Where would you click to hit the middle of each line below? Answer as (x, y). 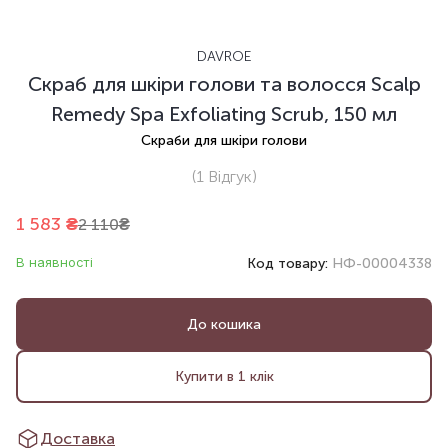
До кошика (224, 324)
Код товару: (289, 264)
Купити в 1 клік (224, 376)
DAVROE (224, 57)
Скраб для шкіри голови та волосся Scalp (224, 84)
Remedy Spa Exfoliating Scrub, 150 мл (224, 114)
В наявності (54, 262)
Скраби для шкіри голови (224, 141)
